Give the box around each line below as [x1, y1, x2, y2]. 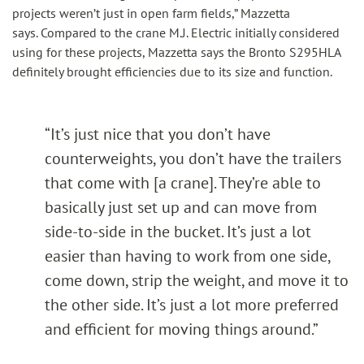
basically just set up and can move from [45, 197, 317, 218]
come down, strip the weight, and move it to [45, 270, 349, 291]
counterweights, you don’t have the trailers [45, 148, 341, 169]
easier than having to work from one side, [45, 245, 330, 266]
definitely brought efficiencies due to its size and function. [12, 63, 332, 80]
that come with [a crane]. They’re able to [45, 172, 321, 193]
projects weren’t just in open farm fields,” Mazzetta [12, 5, 290, 21]
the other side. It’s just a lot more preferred [45, 294, 339, 315]
